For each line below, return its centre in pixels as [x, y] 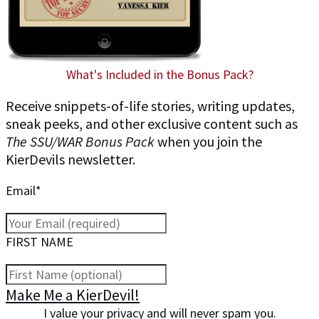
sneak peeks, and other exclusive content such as [152, 124]
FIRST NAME [40, 242]
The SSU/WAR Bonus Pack [80, 142]
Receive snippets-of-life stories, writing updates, [150, 106]
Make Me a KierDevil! [73, 295]
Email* [23, 191]
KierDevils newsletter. [70, 159]
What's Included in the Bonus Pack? [159, 75]
